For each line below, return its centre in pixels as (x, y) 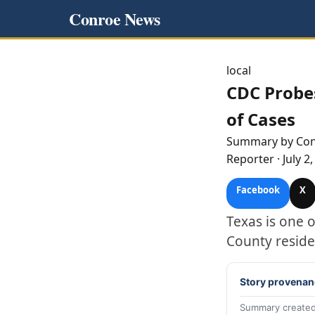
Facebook (258, 190)
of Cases (261, 119)
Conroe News (115, 18)
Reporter (250, 159)
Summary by (261, 141)
